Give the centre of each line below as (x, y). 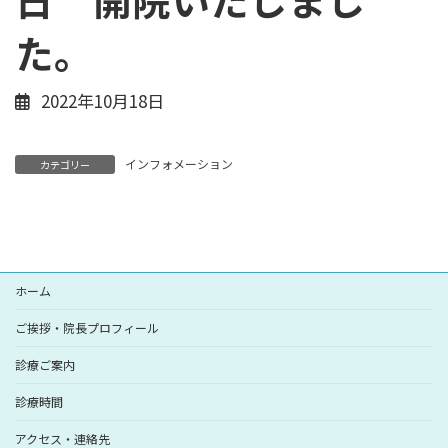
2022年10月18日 (102, 101)
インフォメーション (179, 163)
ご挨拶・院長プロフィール (87, 327)
